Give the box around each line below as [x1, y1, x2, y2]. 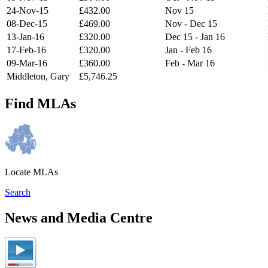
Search [5, 187, 31, 197]
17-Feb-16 [7, 44, 46, 55]
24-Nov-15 [7, 5, 48, 16]
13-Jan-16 [7, 31, 44, 42]
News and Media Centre [5, 209, 153, 226]
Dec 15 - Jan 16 [165, 31, 225, 42]
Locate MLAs [5, 166, 58, 177]
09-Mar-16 [7, 57, 47, 68]
